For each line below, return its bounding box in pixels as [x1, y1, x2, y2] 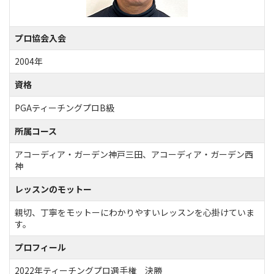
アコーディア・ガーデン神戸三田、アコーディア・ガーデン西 [15, 147, 253, 160]
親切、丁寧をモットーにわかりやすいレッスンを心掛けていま [15, 206, 254, 218]
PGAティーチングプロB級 [15, 101, 114, 114]
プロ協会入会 [15, 31, 66, 44]
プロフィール [15, 240, 66, 253]
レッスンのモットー [15, 182, 92, 195]
